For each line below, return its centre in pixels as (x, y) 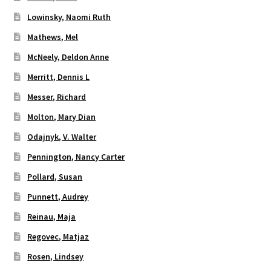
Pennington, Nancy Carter (76, 156)
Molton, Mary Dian (62, 116)
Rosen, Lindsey (56, 256)
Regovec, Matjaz (58, 236)
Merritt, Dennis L (59, 77)
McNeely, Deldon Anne (68, 57)
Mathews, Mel (53, 37)
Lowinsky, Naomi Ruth (69, 17)
